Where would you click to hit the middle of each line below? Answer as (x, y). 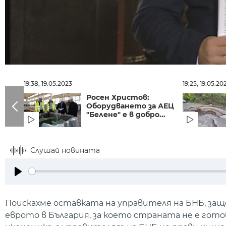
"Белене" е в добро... (126, 114)
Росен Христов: (118, 97)
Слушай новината (65, 150)
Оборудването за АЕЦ (130, 106)
